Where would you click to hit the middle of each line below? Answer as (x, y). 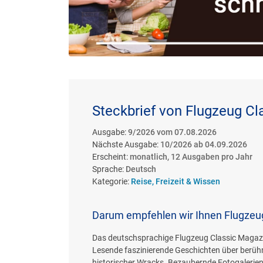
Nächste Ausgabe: (126, 144)
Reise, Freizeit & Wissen (176, 181)
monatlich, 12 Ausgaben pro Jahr (191, 156)
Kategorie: (112, 181)
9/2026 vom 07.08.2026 (172, 132)
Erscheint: (111, 156)
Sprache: (109, 169)
